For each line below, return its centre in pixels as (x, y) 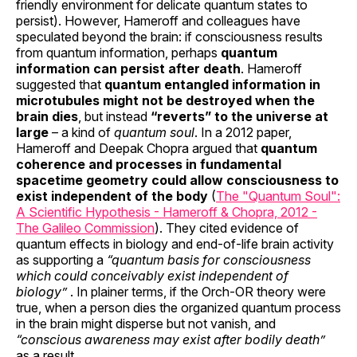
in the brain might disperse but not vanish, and (146, 323)
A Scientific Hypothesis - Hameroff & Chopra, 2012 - (167, 212)
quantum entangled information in (212, 84)
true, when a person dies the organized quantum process (178, 307)
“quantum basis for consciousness (209, 259)
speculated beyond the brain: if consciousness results (169, 36)
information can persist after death (128, 68)
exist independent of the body (112, 196)
